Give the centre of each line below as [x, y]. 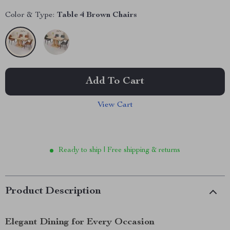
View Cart [115, 105]
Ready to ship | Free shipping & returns [119, 150]
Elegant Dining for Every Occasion [80, 222]
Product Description [53, 191]
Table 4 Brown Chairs [97, 15]
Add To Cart [115, 82]
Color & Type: [30, 15]
